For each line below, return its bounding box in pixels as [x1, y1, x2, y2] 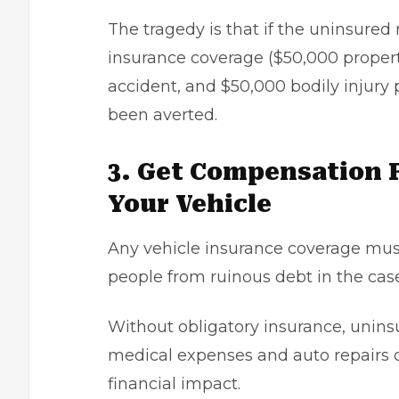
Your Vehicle [108, 191, 272, 217]
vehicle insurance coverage [143, 239, 361, 258]
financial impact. [108, 374, 240, 394]
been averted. [108, 105, 217, 125]
